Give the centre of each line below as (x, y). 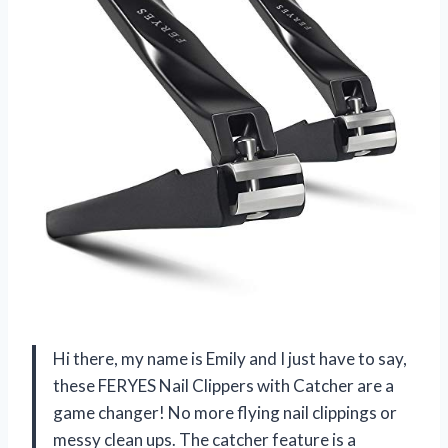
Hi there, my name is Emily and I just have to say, (230, 358)
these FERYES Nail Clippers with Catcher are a (223, 385)
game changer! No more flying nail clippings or (225, 412)
